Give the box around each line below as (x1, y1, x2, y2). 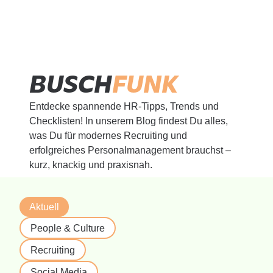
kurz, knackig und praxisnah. (29, 160, 152, 171)
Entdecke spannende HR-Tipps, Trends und (29, 101, 219, 112)
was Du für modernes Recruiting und (29, 130, 187, 141)
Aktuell (29, 202, 59, 213)
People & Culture (30, 222, 105, 233)
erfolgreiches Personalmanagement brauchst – (29, 145, 231, 156)
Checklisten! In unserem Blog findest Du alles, (29, 116, 228, 127)
